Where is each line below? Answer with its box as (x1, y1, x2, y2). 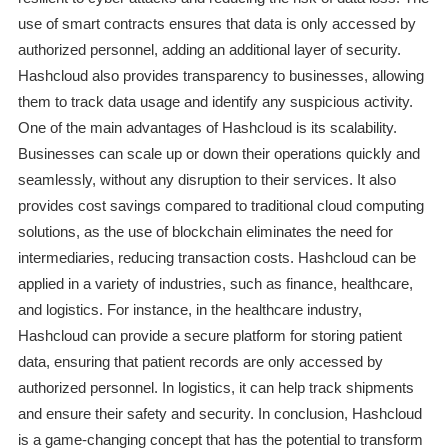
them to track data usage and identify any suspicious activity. (17, 93, 413, 111)
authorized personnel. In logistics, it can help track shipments (17, 379, 414, 397)
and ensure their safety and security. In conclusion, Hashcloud (17, 405, 422, 423)
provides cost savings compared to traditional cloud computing (17, 197, 424, 215)
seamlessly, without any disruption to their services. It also (17, 171, 396, 189)
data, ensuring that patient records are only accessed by (17, 353, 383, 371)
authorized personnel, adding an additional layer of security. (17, 41, 401, 59)
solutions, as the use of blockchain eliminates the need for (17, 223, 393, 241)
